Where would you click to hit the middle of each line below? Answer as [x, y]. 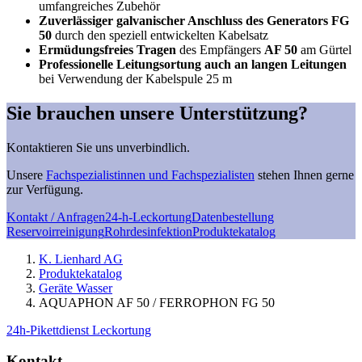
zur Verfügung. [45, 189]
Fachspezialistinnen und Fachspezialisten [150, 175]
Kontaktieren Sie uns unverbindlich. [98, 147]
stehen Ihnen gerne [304, 175]
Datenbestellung [233, 217]
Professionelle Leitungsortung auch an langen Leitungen [193, 64]
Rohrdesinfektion [148, 231]
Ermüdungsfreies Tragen [107, 49]
